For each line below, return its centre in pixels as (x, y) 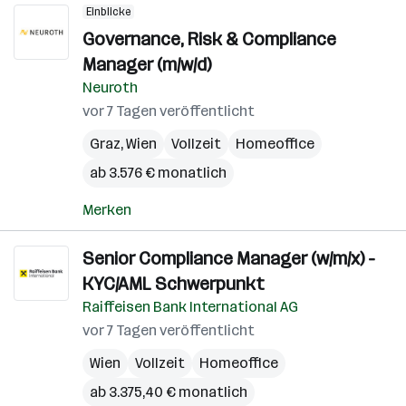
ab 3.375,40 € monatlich (169, 392)
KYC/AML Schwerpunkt (174, 284)
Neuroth (110, 87)
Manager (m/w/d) (147, 64)
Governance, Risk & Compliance (209, 39)
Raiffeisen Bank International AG (190, 307)
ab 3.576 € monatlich (158, 173)
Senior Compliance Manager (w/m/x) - (229, 258)
